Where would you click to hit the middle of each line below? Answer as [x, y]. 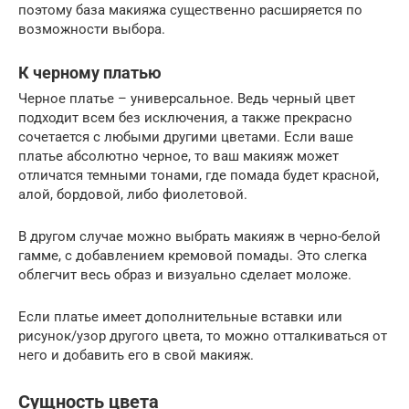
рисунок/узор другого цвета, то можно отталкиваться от [203, 336]
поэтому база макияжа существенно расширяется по [190, 10]
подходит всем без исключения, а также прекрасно [185, 118]
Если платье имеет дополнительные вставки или [180, 317]
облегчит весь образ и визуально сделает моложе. [185, 275]
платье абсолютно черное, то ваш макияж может [178, 157]
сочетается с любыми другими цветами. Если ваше [186, 137]
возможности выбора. [92, 30]
